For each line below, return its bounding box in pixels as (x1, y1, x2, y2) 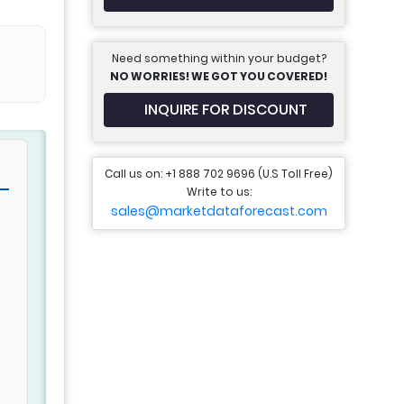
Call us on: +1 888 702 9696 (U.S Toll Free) (105, 166, 333, 181)
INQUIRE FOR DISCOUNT (144, 99, 308, 120)
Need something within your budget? (111, 50, 326, 66)
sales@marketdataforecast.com (110, 202, 327, 220)
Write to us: (186, 184, 252, 199)
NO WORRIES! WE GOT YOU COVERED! (110, 69, 327, 84)
